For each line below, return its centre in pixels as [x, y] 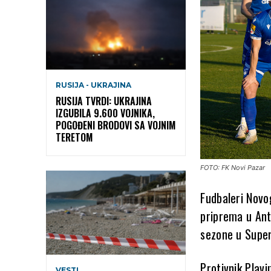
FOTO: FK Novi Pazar [233, 167]
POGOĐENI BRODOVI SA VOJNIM [116, 125]
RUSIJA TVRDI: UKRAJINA [104, 101]
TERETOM [74, 137]
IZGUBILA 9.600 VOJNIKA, [105, 113]
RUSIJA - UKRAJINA [93, 85]
